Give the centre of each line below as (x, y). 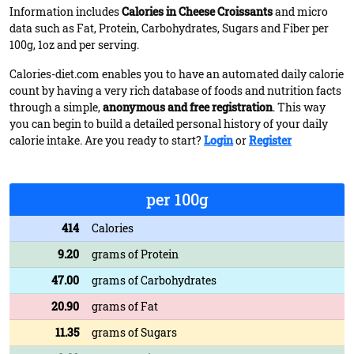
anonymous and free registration (188, 107)
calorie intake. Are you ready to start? (107, 140)
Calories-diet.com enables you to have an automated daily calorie (177, 74)
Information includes (66, 11)
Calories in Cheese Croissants (197, 11)
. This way (299, 107)
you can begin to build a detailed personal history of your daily (169, 124)
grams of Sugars (134, 332)
